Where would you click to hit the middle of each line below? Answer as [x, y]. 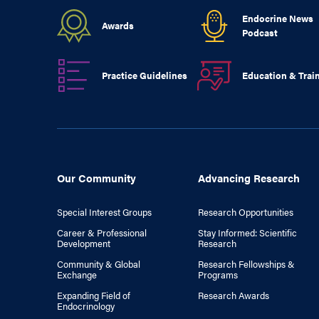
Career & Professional [102, 232]
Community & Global [99, 264]
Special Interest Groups [104, 212]
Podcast [260, 32]
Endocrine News [278, 18]
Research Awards [234, 295]
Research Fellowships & [247, 264]
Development [84, 243]
